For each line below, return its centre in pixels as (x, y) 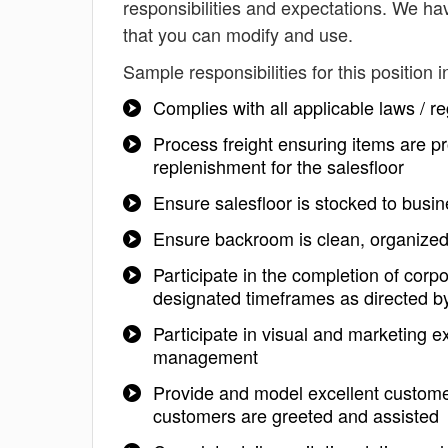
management (205, 356)
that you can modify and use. (238, 34)
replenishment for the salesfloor (278, 166)
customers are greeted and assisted (296, 415)
